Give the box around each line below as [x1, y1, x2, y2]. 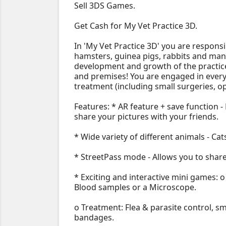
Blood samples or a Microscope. [74, 182, 196, 193]
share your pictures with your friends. [74, 111, 218, 123]
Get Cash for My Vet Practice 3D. [74, 20, 197, 32]
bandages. [74, 212, 114, 223]
